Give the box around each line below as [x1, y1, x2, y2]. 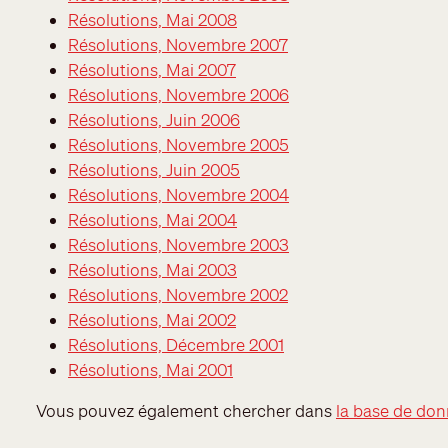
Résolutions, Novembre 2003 [68, 233, 289, 255]
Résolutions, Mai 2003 [68, 258, 237, 280]
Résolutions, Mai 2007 [68, 58, 236, 80]
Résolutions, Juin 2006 [68, 108, 240, 130]
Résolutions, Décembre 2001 [68, 333, 284, 355]
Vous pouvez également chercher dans [36, 399, 336, 421]
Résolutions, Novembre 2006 [68, 83, 289, 105]
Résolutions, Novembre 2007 [68, 33, 288, 55]
